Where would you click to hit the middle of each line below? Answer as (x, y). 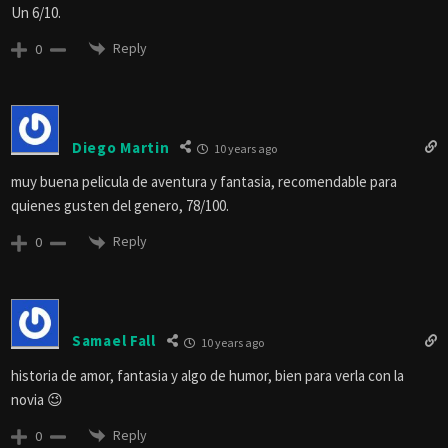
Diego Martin (121, 147)
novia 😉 (37, 399)
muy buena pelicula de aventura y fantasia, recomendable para (204, 182)
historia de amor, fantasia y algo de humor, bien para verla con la (207, 375)
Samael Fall (114, 341)
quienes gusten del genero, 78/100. (120, 206)
